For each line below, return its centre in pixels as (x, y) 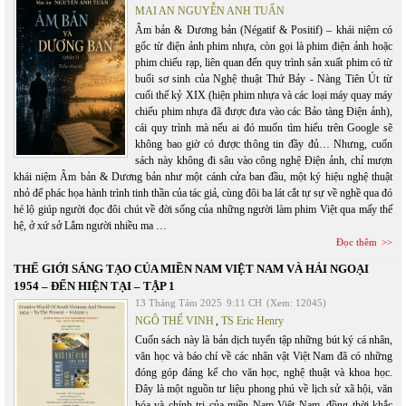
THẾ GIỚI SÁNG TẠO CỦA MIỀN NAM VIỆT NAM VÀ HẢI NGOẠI (191, 269)
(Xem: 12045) (296, 303)
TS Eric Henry (252, 321)
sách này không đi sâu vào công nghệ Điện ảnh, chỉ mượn (264, 160)
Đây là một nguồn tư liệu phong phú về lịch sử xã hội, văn (264, 389)
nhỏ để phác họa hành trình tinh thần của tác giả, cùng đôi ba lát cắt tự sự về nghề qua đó (203, 193)
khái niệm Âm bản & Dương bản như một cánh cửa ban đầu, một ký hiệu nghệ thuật (203, 177)
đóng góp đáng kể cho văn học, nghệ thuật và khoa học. (264, 372)
